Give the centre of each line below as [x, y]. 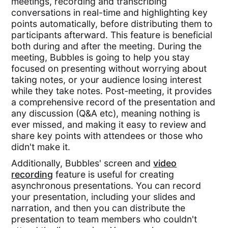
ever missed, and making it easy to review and [109, 124]
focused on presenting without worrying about [109, 68]
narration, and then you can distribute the [98, 208]
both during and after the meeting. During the [107, 46]
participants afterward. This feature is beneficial [112, 35]
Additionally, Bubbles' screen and [82, 163]
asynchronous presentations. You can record [106, 186]
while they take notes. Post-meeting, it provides [112, 91]
